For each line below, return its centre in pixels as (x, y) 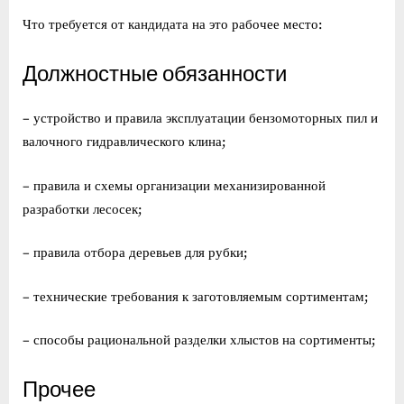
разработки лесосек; (83, 209)
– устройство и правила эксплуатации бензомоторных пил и (200, 119)
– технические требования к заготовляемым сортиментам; (196, 297)
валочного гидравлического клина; (124, 142)
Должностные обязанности (155, 73)
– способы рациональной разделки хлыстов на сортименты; (199, 341)
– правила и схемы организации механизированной (174, 186)
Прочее (59, 389)
